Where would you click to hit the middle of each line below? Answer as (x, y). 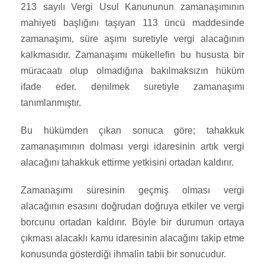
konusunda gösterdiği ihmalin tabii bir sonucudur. (123, 254)
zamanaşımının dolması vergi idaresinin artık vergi (132, 147)
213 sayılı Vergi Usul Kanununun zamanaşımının (132, 7)
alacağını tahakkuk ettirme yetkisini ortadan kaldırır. (127, 163)
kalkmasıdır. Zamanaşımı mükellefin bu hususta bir (132, 55)
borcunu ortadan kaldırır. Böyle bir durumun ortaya (132, 222)
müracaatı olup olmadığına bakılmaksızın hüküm (132, 71)
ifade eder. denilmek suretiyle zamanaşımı (132, 87)
